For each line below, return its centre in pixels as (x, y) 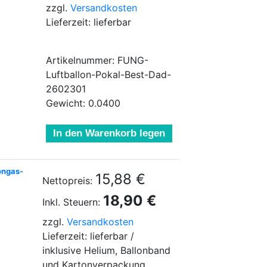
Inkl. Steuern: (71, 202)
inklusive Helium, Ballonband (106, 250)
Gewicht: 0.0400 (83, 103)
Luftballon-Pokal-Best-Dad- (108, 74)
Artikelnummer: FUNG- (97, 60)
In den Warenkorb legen (109, 133)
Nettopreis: (67, 181)
